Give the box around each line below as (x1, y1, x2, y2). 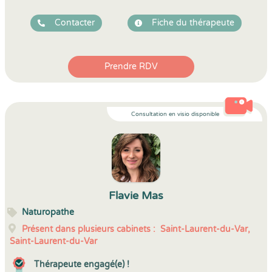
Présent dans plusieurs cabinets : (22, 224, 155, 234)
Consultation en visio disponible (131, 110, 219, 118)
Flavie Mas (109, 189, 163, 202)
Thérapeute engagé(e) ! (34, 259, 129, 270)
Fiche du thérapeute (152, 18, 234, 28)
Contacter (55, 18, 95, 28)
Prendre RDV (104, 61, 158, 72)
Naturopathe (22, 207, 74, 217)
